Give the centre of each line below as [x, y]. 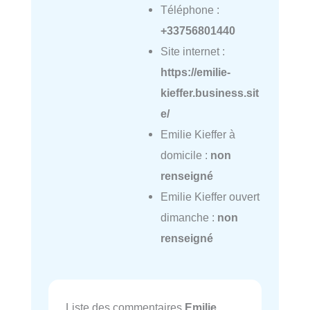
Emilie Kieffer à [198, 135]
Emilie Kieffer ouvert [210, 197]
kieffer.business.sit [209, 93]
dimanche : [189, 218]
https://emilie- [195, 72]
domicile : [185, 155]
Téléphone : [190, 10]
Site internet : [192, 52]
